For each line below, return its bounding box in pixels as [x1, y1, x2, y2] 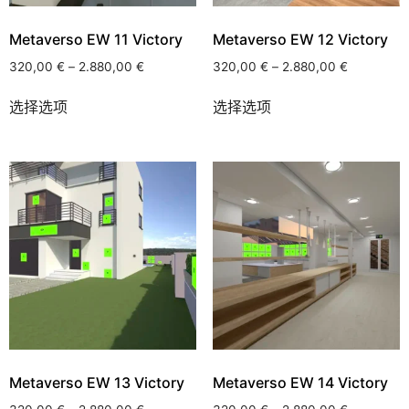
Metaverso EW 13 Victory [9, 372, 184, 392]
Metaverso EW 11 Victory [9, 29, 183, 48]
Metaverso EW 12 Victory [212, 29, 388, 48]
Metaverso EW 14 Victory [212, 372, 388, 392]
